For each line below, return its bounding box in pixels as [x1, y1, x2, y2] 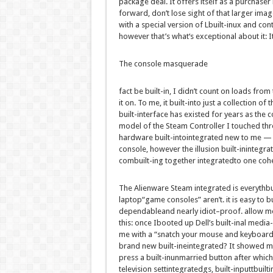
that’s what [151, 32, 189, 41]
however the [149, 144, 193, 154]
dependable [118, 207, 161, 216]
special [141, 20, 166, 30]
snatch [157, 230, 180, 239]
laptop [118, 195, 142, 205]
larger [231, 9, 253, 18]
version [167, 20, 193, 30]
